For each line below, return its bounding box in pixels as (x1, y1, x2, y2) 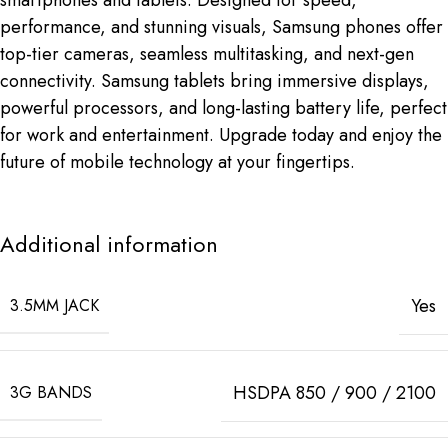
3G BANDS (10, 380, 92, 404)
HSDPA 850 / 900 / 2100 (233, 379, 436, 406)
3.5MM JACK (10, 293, 99, 317)
